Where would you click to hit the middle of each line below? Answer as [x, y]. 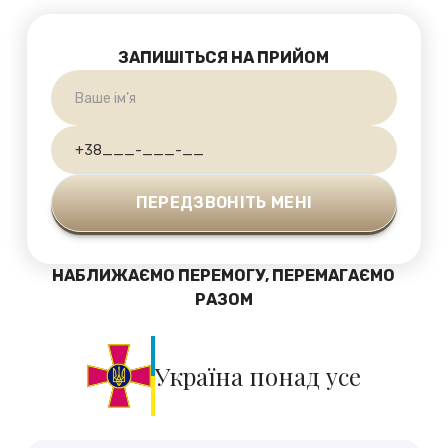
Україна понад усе [257, 376]
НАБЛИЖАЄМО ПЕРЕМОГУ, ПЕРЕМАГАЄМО [224, 275]
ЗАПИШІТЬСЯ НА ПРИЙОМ [224, 57]
